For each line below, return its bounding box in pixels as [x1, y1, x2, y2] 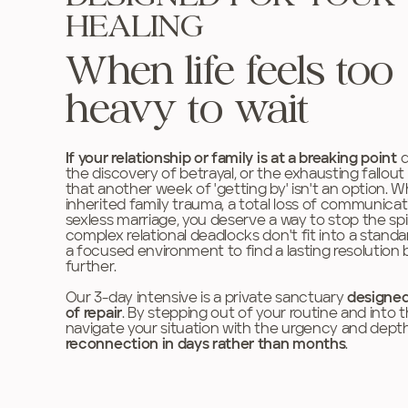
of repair [65, 306, 122, 321]
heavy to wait [66, 93, 310, 130]
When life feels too [66, 55, 393, 92]
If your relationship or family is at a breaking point [65, 151, 397, 167]
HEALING [65, 13, 204, 43]
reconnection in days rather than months [65, 337, 346, 352]
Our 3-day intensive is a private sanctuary [65, 291, 348, 306]
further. [65, 260, 117, 275]
